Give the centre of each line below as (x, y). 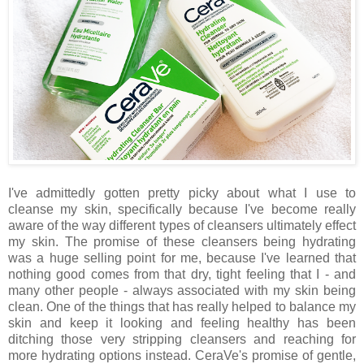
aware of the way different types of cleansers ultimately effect (182, 226)
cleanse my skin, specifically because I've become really (182, 210)
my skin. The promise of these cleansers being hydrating (182, 242)
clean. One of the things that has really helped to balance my (182, 307)
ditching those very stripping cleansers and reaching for (182, 340)
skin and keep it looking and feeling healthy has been (182, 323)
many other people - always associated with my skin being (182, 291)
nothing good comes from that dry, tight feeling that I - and (182, 275)
